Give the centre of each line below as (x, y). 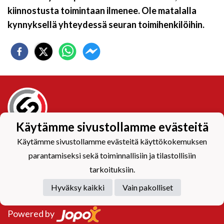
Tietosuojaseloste (43, 142)
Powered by (32, 213)
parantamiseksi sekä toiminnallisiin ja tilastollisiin (112, 155)
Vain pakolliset (148, 187)
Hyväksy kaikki (78, 187)
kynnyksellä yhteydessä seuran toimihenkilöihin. (106, 24)
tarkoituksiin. (112, 169)
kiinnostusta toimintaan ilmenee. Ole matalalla (102, 10)
